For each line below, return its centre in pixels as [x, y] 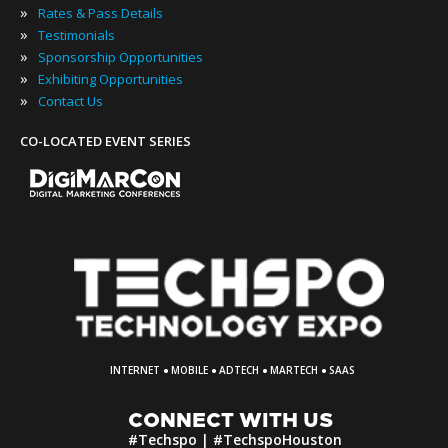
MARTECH [294, 369]
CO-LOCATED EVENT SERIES [105, 141]
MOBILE [189, 369]
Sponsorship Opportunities [120, 57]
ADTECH [239, 369]
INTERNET [135, 369]
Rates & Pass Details [100, 13]
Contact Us [70, 101]
